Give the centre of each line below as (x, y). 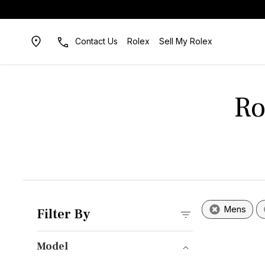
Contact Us (96, 41)
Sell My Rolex (185, 41)
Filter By (63, 214)
